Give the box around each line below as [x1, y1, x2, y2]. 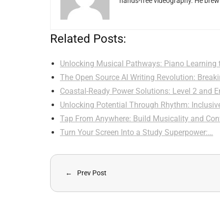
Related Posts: [50, 31, 126, 46]
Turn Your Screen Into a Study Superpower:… [60, 127, 213, 137]
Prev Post [77, 168, 107, 177]
